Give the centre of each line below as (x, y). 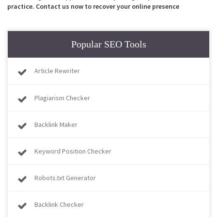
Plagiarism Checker (62, 98)
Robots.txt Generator (65, 178)
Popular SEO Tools (108, 44)
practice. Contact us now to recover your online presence (93, 6)
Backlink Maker (56, 124)
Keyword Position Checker (73, 151)
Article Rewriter (57, 71)
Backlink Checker (59, 204)
